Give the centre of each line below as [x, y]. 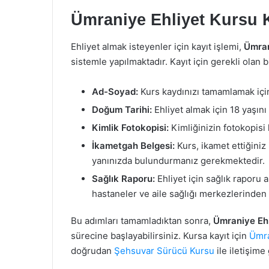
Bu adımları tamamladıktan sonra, [142, 221]
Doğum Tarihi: [122, 110]
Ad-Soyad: [115, 92]
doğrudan [92, 251]
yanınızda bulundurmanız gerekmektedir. [178, 161]
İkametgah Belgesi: [133, 146]
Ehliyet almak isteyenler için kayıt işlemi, [157, 47]
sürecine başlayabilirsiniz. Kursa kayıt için [160, 236]
